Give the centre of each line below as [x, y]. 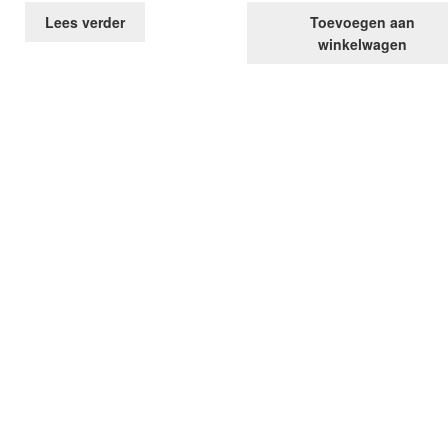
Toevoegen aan [363, 21]
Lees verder [85, 21]
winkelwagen [363, 43]
